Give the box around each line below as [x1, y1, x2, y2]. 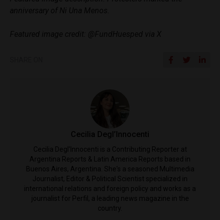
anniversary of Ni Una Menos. [10, 5, 110, 15]
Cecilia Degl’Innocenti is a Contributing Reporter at [33, 145, 187, 153]
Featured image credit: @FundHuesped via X [10, 29, 162, 39]
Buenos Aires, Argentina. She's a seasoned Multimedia [26, 165, 194, 173]
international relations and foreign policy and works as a [24, 184, 196, 192]
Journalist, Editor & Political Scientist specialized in [32, 174, 188, 183]
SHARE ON [10, 55, 43, 64]
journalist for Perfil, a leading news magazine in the [31, 194, 189, 202]
